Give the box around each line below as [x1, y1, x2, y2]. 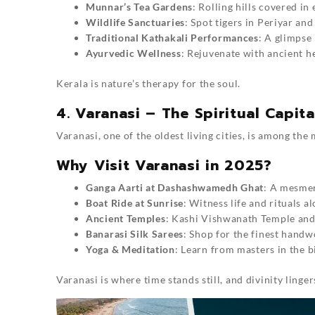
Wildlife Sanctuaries [86, 16, 185, 29]
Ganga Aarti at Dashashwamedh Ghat [86, 181, 264, 194]
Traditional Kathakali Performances [86, 32, 259, 44]
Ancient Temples [86, 212, 166, 225]
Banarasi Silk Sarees [86, 228, 184, 240]
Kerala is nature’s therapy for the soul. [56, 77, 240, 90]
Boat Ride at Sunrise [86, 197, 184, 210]
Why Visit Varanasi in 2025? [56, 155, 272, 176]
